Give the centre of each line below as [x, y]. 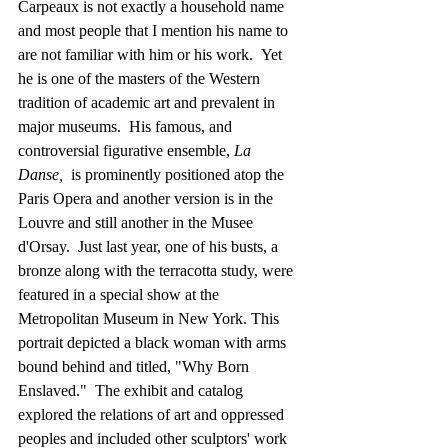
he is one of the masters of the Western [141, 79]
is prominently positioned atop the [175, 175]
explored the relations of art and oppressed [153, 415]
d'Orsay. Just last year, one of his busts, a [150, 247]
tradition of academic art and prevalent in [148, 103]
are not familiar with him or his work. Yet [152, 55]
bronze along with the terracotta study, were [157, 271]
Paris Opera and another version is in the [147, 199]
